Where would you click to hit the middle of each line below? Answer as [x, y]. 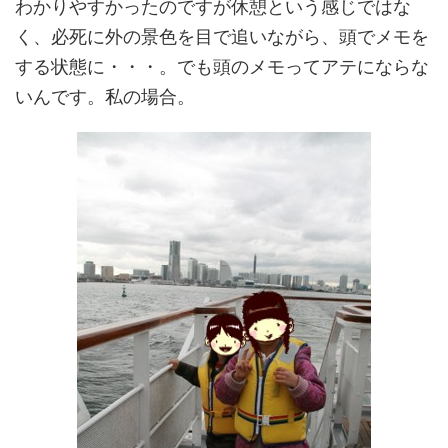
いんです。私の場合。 [105, 96]
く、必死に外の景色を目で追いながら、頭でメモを [222, 36]
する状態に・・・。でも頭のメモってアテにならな [222, 66]
